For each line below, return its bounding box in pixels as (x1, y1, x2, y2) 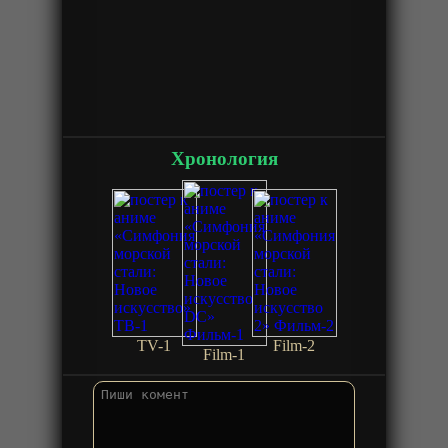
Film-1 (203, 345, 245, 363)
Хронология (170, 147, 278, 169)
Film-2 (273, 336, 315, 354)
